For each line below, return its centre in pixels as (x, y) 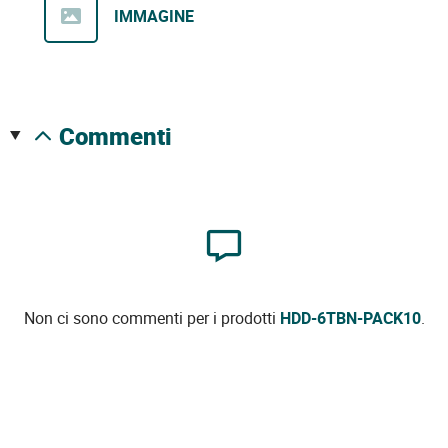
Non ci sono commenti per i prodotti (151, 317)
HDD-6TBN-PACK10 (350, 317)
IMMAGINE (154, 15)
